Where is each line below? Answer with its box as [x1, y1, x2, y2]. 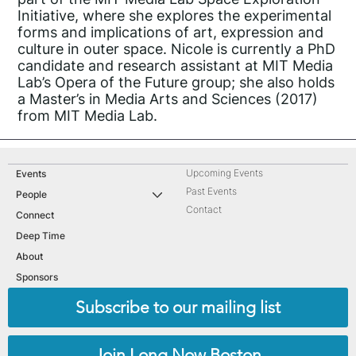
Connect [16, 209, 54, 222]
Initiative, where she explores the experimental [17, 7, 332, 25]
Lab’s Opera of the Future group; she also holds [17, 74, 335, 91]
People [16, 188, 47, 201]
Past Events [186, 185, 237, 198]
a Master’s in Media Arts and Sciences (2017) [17, 91, 319, 108]
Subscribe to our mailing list [75, 297, 281, 318]
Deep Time [16, 230, 65, 242]
